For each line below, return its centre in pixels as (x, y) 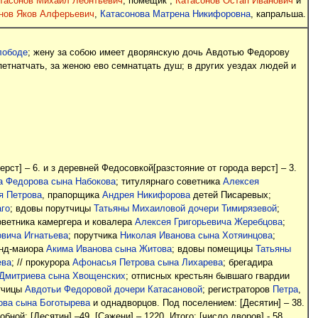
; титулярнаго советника (169, 182)
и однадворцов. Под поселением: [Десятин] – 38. (197, 303)
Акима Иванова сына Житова (109, 250)
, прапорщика (72, 196)
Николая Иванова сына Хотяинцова (196, 236)
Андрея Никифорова (146, 196)
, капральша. (278, 15)
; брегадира (247, 263)
